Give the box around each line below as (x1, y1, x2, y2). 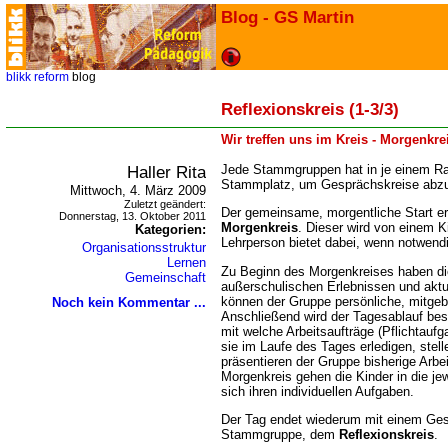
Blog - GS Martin (221, 7, 354, 27)
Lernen (167, 255, 206, 270)
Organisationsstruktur (82, 240, 206, 255)
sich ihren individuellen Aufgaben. (221, 383, 414, 399)
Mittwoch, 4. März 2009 (70, 183, 206, 198)
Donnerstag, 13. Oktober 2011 (59, 210, 206, 222)
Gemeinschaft (125, 270, 206, 285)
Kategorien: (135, 222, 206, 237)
